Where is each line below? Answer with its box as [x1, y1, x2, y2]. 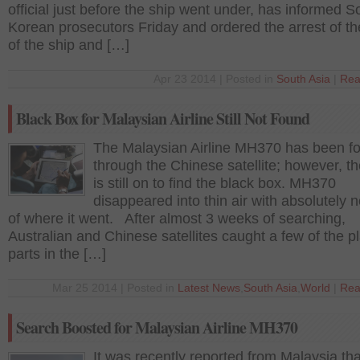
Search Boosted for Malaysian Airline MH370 [16, 316, 297, 339]
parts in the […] [8, 246, 106, 262]
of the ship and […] [8, 37, 129, 53]
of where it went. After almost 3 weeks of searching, [8, 211, 346, 227]
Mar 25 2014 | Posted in [52, 282, 178, 294]
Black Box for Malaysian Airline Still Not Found [16, 107, 309, 130]
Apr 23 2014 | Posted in [153, 73, 276, 85]
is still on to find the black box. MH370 [93, 175, 336, 191]
